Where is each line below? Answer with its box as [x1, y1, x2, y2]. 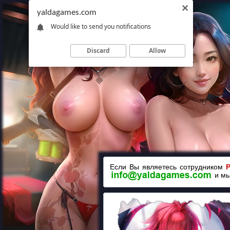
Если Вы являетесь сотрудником [110, 163, 226, 171]
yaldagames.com [37, 8, 97, 17]
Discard [87, 46, 110, 55]
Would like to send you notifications [51, 22, 151, 31]
